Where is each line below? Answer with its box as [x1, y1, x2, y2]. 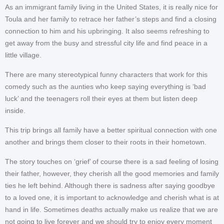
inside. [5, 106, 25, 115]
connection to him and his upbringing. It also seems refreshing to [5, 27, 209, 35]
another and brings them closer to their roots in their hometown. [5, 138, 206, 146]
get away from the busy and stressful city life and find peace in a [5, 39, 207, 47]
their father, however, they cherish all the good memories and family [5, 169, 219, 178]
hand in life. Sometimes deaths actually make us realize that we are [5, 205, 218, 214]
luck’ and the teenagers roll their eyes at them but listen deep [5, 94, 197, 103]
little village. [5, 51, 41, 59]
